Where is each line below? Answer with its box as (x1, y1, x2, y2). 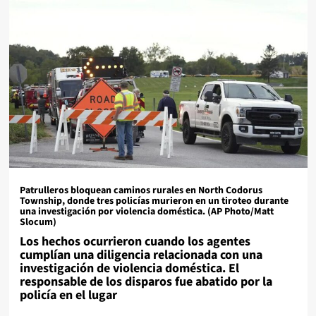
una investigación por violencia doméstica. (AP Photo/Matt (19, 204, 274, 219)
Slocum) (19, 214, 56, 229)
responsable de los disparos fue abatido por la (19, 272, 272, 291)
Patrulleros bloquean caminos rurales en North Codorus (19, 183, 262, 197)
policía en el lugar (19, 286, 117, 304)
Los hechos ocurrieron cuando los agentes (19, 232, 250, 250)
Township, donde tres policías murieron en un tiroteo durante (19, 193, 288, 208)
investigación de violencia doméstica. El (19, 259, 239, 277)
